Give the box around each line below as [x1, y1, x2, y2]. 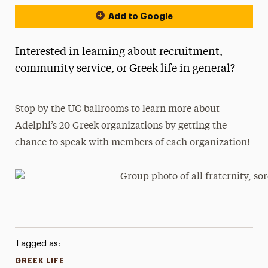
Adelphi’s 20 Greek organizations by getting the [15, 121, 227, 131]
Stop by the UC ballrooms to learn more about [15, 105, 220, 114]
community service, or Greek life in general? [14, 63, 235, 74]
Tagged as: [14, 239, 60, 248]
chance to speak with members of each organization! [15, 138, 253, 148]
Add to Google [108, 12, 173, 20]
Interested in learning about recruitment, [14, 47, 223, 57]
